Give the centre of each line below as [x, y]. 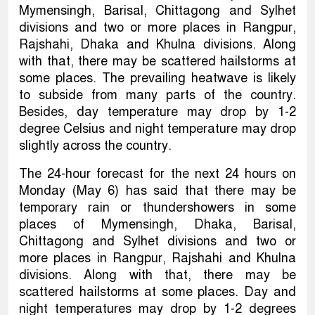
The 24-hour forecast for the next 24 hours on [157, 173]
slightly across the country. [95, 145]
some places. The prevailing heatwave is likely [157, 78]
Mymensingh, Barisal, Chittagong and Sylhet [157, 10]
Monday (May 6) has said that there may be [157, 190]
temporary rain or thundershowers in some [157, 207]
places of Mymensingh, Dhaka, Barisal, [157, 224]
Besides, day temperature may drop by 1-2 [157, 111]
